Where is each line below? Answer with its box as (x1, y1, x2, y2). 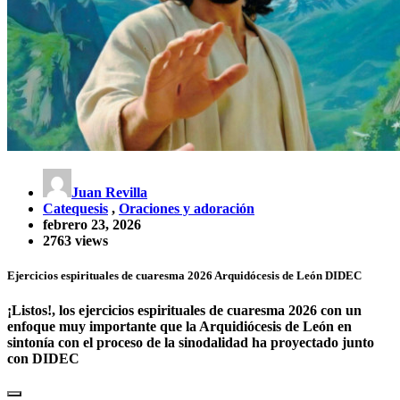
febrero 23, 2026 (43, 216, 141, 232)
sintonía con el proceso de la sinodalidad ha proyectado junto (7, 334, 374, 350)
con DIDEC (7, 350, 79, 366)
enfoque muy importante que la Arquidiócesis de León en (7, 318, 352, 334)
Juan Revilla (71, 184, 147, 200)
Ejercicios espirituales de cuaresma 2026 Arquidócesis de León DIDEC (7, 268, 362, 282)
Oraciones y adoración (119, 200, 254, 216)
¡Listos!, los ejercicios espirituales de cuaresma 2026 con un (7, 302, 362, 318)
